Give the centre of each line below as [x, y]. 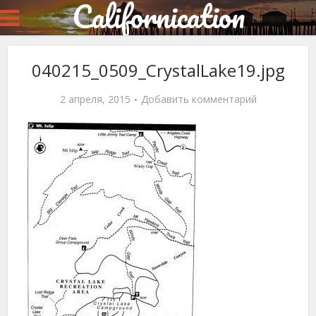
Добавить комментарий [199, 99]
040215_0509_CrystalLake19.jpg [158, 70]
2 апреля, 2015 [95, 99]
